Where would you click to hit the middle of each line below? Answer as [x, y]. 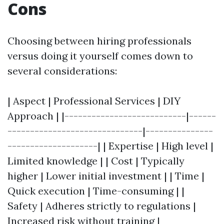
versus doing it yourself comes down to [100, 56]
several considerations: [62, 71]
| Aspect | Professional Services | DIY [94, 101]
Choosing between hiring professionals [99, 41]
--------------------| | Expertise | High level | [110, 146]
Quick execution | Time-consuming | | [96, 191]
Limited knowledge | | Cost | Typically [96, 161]
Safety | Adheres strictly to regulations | [102, 206]
